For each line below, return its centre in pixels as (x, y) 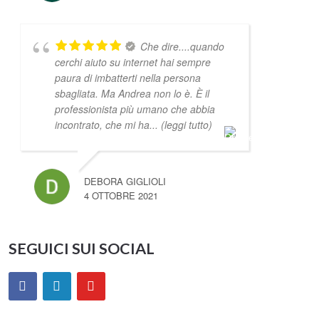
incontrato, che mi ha (102, 124)
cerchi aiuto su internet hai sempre (132, 62)
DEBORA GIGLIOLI (125, 181)
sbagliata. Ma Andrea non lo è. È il (132, 93)
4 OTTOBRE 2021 (121, 195)
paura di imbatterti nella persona (127, 77)
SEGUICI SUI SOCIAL (81, 248)
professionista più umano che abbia (135, 109)
